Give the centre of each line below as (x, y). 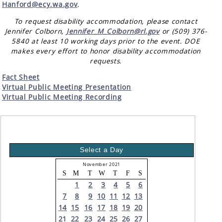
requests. (106, 60)
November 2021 (102, 165)
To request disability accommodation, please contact (106, 21)
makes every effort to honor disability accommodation (106, 51)
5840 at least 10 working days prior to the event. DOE (106, 41)
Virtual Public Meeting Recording (62, 97)
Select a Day (102, 150)
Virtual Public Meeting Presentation (67, 87)
